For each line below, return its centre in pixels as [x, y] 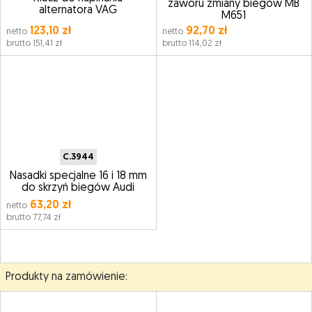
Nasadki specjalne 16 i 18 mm [78, 176]
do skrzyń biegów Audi [78, 188]
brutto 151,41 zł [34, 44]
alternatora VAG [78, 10]
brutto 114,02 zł [192, 44]
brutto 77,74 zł [33, 218]
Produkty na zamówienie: [67, 277]
